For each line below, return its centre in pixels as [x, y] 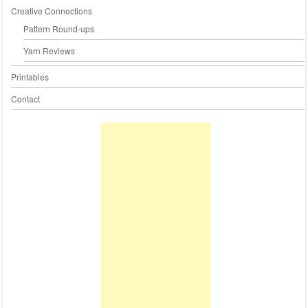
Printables [30, 76]
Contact [25, 98]
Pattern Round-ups [58, 28]
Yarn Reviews [49, 50]
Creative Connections [51, 10]
